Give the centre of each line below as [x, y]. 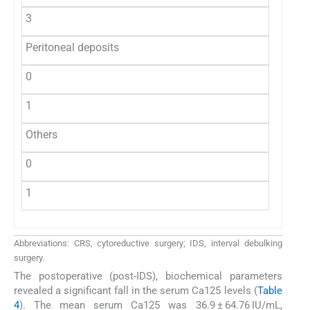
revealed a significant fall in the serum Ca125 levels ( [136, 291]
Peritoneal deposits [72, 47]
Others [42, 134]
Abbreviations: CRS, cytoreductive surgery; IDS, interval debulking [148, 243]
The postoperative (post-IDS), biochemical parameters [148, 276]
